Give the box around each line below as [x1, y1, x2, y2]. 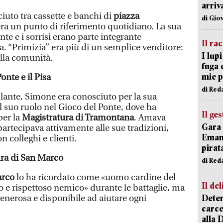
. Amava [134, 112, 166, 123]
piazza [111, 10, 139, 21]
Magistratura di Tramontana [22, 112, 134, 123]
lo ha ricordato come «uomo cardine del [14, 172, 176, 183]
